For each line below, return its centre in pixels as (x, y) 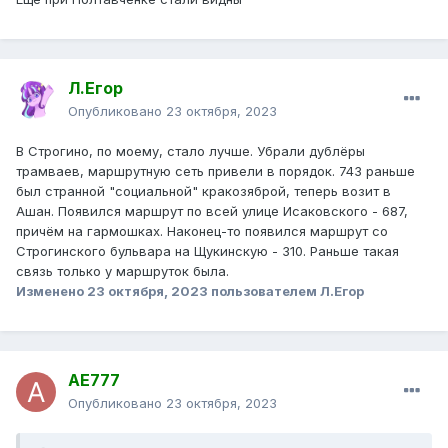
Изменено (51, 291)
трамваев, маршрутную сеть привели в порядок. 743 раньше (215, 171)
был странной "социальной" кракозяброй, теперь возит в (203, 191)
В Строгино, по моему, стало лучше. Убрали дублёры (190, 151)
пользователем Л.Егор (286, 291)
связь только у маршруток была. (122, 271)
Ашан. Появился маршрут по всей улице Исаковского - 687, (212, 211)
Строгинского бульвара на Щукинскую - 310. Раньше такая (207, 251)
